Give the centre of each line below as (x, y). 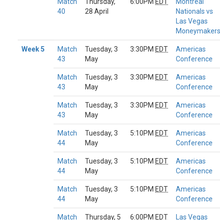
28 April (97, 11)
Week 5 (33, 49)
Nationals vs (194, 11)
